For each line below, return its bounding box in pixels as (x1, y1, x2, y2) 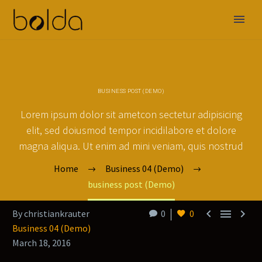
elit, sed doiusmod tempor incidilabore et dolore (26, 123, 236, 137)
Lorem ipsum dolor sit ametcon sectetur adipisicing (20, 108, 242, 121)
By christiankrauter (12, 208, 89, 219)
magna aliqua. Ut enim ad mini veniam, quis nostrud (19, 139, 243, 153)
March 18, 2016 (12, 237, 71, 249)
